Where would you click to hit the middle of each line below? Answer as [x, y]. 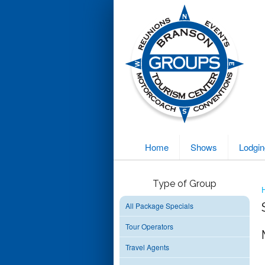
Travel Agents [147, 247]
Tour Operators [149, 226]
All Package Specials [159, 206]
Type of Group [185, 184]
